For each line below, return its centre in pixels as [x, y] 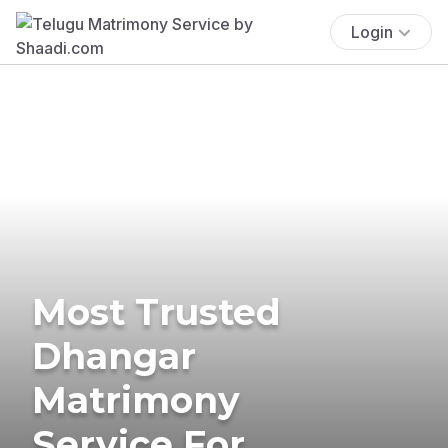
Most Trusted [156, 311]
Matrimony [136, 399]
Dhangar [114, 355]
